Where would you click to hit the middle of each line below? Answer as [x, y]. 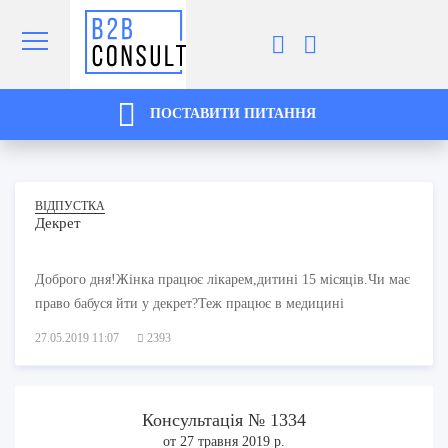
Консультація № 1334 [224, 419]
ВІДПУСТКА [70, 205]
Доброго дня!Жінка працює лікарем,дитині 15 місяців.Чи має [222, 279]
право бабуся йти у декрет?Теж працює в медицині [189, 303]
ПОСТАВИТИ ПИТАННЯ [231, 113]
